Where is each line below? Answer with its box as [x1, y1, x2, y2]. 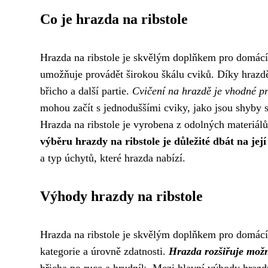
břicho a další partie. [40, 84, 132, 97]
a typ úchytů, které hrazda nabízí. [40, 151, 185, 164]
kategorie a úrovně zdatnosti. [40, 245, 169, 257]
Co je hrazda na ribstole [40, 11, 188, 27]
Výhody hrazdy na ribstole [40, 188, 203, 204]
